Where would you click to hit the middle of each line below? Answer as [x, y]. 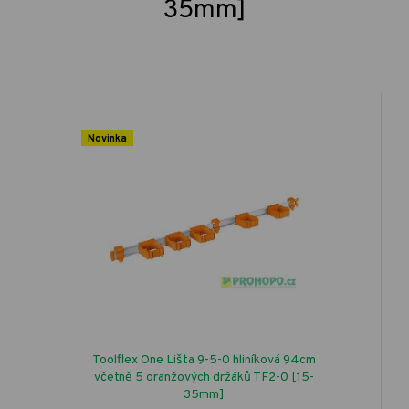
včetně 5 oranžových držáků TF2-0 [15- [204, 377]
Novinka [107, 139]
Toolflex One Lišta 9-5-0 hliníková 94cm [204, 360]
